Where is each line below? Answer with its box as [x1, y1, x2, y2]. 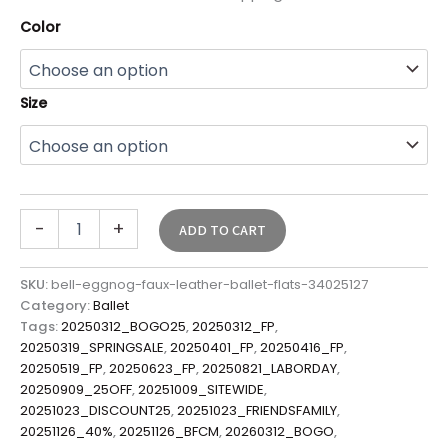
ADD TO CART [178, 220, 266, 242]
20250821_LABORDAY [202, 359, 337, 379]
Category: [20, 296, 93, 316]
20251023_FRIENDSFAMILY [177, 401, 337, 421]
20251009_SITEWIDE [138, 380, 264, 400]
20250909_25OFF [20, 380, 132, 400]
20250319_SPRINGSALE [20, 338, 164, 358]
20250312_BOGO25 [61, 317, 186, 337]
